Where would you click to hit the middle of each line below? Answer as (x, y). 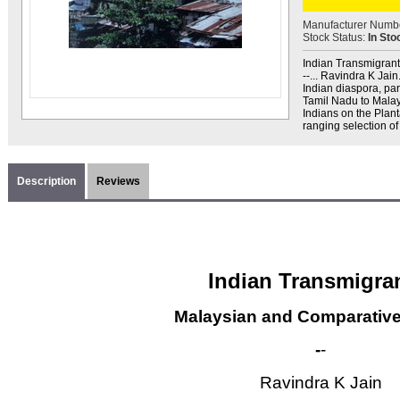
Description (46, 181)
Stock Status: (335, 37)
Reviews (118, 181)
